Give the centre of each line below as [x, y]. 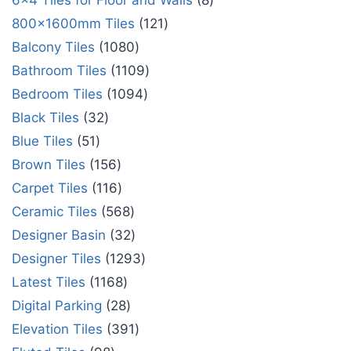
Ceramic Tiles [54, 212]
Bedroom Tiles [57, 94]
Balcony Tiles [53, 47]
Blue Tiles [42, 141]
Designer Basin [59, 235]
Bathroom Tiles [59, 71]
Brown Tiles [49, 165]
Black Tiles [45, 118]
